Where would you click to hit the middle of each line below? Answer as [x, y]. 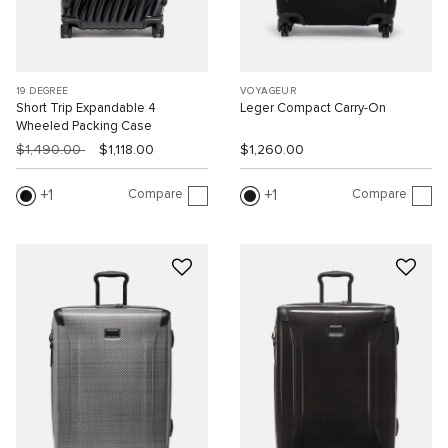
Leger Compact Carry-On [313, 109]
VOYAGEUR [268, 91]
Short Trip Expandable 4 [86, 109]
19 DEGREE [42, 91]
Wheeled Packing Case [84, 127]
